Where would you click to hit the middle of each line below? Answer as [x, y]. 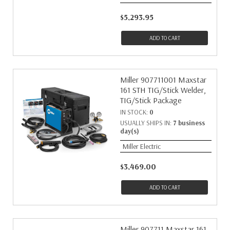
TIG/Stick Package [151, 100]
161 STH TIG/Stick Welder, [163, 90]
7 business [189, 123]
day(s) [130, 131]
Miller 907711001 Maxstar [163, 80]
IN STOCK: [135, 112]
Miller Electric [142, 146]
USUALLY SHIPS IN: [147, 123]
